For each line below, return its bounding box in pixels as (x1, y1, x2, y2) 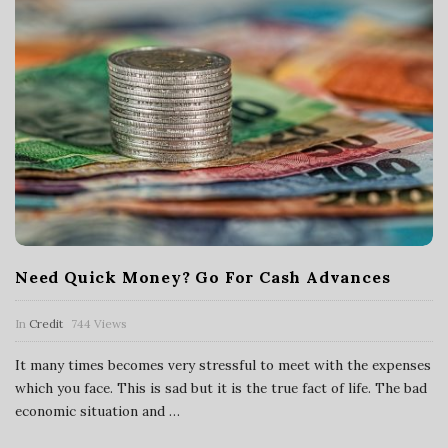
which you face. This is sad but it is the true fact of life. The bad (15, 378, 427, 397)
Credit (29, 315, 63, 331)
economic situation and (15, 401, 165, 420)
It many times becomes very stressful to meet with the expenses (15, 355, 431, 374)
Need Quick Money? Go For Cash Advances (15, 266, 391, 287)
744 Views (71, 315, 127, 331)
